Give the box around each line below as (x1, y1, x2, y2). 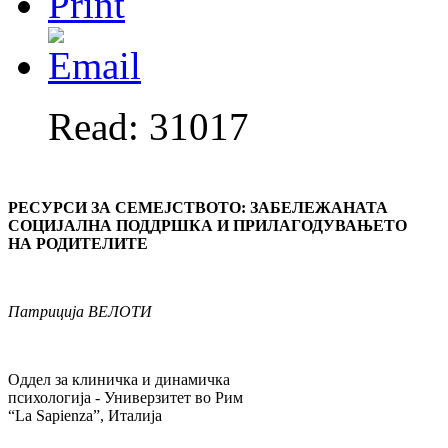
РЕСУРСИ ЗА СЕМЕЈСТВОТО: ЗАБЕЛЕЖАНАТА (8, 199, 388, 217)
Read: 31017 (48, 105, 249, 149)
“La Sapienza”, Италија (8, 407, 162, 425)
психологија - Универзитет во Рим (8, 389, 243, 407)
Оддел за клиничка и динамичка (8, 371, 230, 389)
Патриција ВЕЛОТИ (8, 303, 152, 321)
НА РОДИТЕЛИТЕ (8, 235, 148, 253)
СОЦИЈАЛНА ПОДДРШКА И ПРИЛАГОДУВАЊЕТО (8, 217, 407, 235)
